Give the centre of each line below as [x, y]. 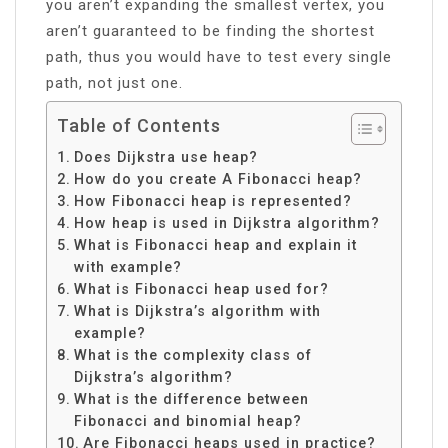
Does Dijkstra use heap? [165, 156]
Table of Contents [139, 125]
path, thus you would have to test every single [219, 56]
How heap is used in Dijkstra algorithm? [226, 222]
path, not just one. [114, 82]
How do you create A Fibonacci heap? [217, 178]
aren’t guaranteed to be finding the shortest [210, 30]
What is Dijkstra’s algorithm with [197, 310]
